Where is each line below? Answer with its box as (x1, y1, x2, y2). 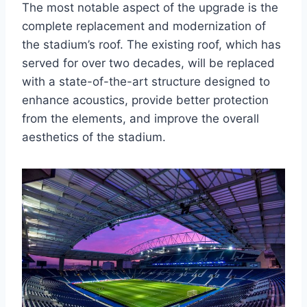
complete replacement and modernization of (22, 19, 266, 34)
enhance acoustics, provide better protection (22, 93, 269, 108)
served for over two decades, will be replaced (22, 56, 275, 71)
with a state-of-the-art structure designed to (22, 75, 270, 89)
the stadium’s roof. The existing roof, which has (22, 38, 281, 52)
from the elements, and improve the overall (22, 112, 259, 126)
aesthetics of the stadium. (22, 130, 166, 145)
